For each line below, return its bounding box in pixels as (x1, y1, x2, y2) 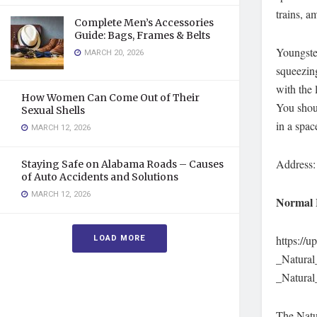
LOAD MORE (93, 232, 146, 244)
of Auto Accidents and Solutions (21, 171, 178, 183)
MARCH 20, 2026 (82, 47, 144, 59)
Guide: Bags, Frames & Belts (74, 29, 210, 42)
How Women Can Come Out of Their (21, 91, 200, 104)
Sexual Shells (21, 104, 85, 117)
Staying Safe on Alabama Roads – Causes (21, 158, 224, 171)
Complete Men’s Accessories (74, 16, 214, 29)
